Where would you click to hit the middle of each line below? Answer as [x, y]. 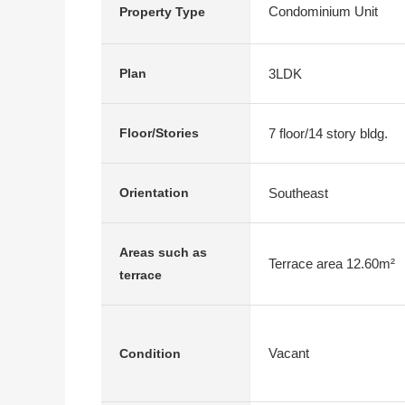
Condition [150, 353]
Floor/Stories [159, 133]
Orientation [154, 193]
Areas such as [163, 252]
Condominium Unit [323, 11]
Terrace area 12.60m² [332, 264]
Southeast [298, 193]
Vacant [289, 353]
